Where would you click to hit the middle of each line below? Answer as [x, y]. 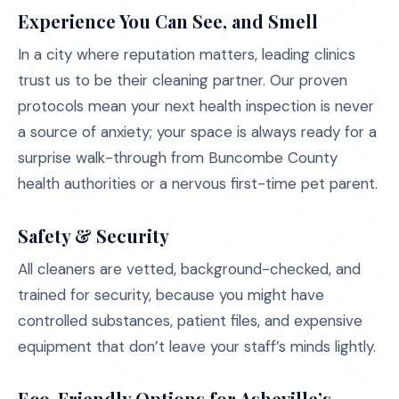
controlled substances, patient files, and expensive [190, 321]
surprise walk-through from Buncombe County [178, 158]
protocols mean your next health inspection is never [196, 106]
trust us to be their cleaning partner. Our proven [183, 80]
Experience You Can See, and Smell [168, 21]
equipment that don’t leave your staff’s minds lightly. [197, 346]
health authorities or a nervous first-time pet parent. [198, 183]
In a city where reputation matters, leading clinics [187, 54]
